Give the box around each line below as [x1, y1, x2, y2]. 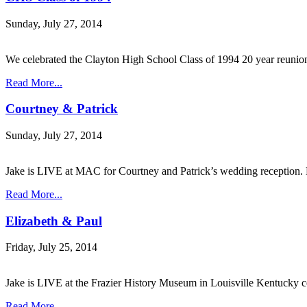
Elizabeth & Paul [5, 213, 102, 228]
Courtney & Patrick [5, 101, 118, 116]
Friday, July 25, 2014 [5, 241, 97, 254]
